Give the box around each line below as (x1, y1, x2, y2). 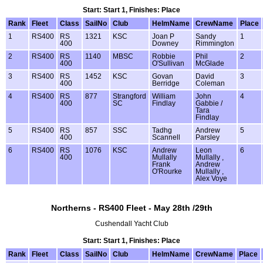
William (152, 92, 176, 100)
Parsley (195, 133, 220, 141)
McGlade (195, 59, 224, 67)
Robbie (152, 52, 176, 60)
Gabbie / (195, 99, 222, 107)
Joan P (152, 32, 174, 40)
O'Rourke (152, 167, 182, 175)
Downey (152, 39, 178, 47)
